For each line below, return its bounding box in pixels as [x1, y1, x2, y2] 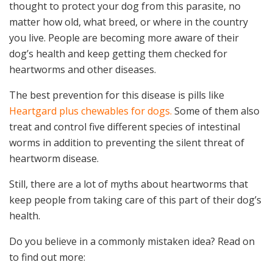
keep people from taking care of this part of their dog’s [9, 193, 261, 207]
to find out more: [9, 250, 85, 264]
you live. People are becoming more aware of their [9, 31, 239, 45]
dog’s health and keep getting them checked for [9, 47, 227, 61]
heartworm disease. [9, 152, 99, 166]
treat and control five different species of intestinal [9, 120, 240, 134]
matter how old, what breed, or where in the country [9, 15, 248, 29]
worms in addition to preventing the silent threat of [9, 136, 244, 150]
